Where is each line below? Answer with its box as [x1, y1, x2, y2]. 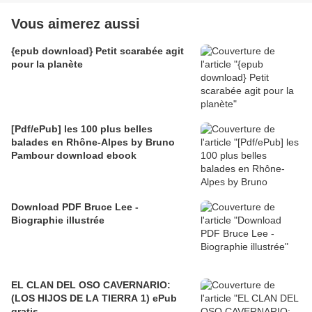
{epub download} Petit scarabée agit [11, 45, 184, 57]
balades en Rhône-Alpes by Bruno [11, 136, 175, 148]
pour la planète [11, 58, 83, 70]
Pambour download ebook [11, 150, 136, 162]
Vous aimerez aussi [11, 16, 140, 32]
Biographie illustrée [11, 214, 104, 226]
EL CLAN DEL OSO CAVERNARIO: [11, 279, 171, 291]
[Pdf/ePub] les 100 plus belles [11, 123, 153, 135]
